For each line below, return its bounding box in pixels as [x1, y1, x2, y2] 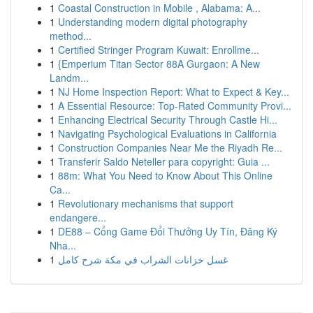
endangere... [50, 210, 106, 224]
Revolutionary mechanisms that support [58, 196, 233, 210]
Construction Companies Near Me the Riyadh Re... [58, 140, 282, 154]
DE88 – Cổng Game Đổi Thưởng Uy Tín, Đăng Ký [58, 224, 277, 238]
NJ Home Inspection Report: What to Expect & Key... [58, 85, 289, 99]
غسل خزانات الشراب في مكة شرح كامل [58, 252, 228, 266]
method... [50, 29, 92, 43]
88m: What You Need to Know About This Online [58, 168, 272, 182]
